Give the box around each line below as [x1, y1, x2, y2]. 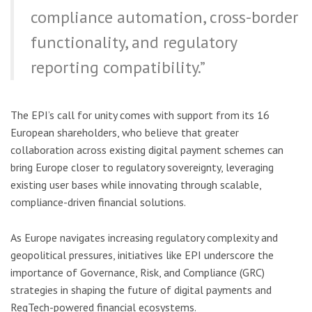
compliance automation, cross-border [31, 6, 298, 28]
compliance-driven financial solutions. [10, 194, 186, 209]
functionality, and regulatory [31, 31, 237, 53]
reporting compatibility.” [31, 56, 205, 78]
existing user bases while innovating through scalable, [10, 177, 261, 192]
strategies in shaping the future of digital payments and [10, 282, 272, 297]
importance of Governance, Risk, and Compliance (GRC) [10, 265, 265, 279]
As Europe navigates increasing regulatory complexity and [10, 230, 278, 244]
